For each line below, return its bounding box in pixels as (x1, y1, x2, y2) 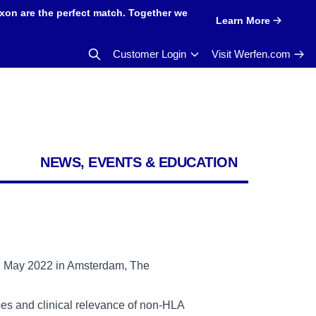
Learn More (215, 14, 270, 26)
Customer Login (113, 48, 186, 60)
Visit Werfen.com (212, 48, 291, 60)
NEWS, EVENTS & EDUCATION (40, 154, 237, 170)
